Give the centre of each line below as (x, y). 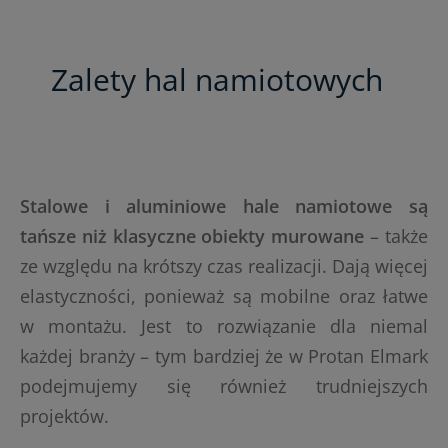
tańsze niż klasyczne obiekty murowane (192, 236)
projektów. (64, 416)
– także (396, 236)
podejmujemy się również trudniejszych (224, 386)
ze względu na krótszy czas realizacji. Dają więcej (224, 266)
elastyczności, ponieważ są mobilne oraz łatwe (224, 296)
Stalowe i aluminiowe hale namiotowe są (224, 206)
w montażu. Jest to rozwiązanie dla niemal (224, 326)
